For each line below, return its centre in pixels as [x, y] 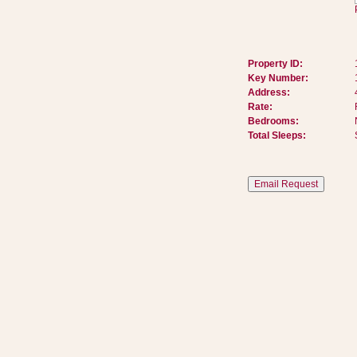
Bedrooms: [273, 121]
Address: [269, 92]
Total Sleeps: [277, 135]
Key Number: [278, 78]
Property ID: [275, 64]
